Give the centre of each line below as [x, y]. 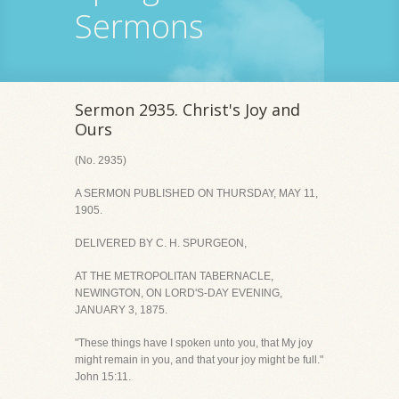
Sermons [139, 26]
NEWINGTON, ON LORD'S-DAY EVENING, [179, 293]
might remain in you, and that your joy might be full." [199, 360]
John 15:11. [103, 377]
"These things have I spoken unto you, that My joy [194, 343]
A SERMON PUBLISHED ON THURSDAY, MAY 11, [196, 193]
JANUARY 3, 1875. [121, 310]
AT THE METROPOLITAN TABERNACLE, [174, 276]
